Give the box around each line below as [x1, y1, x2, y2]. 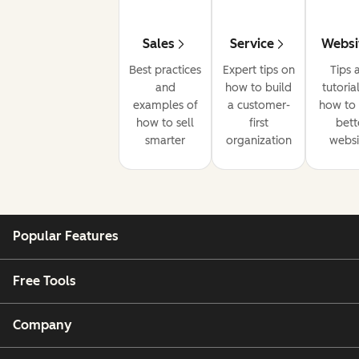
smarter [145, 134, 186, 148]
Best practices [129, 63, 202, 78]
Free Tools [13, 272, 76, 288]
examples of [132, 99, 198, 113]
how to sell [136, 116, 195, 131]
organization [225, 134, 292, 148]
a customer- [227, 99, 290, 113]
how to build [225, 81, 292, 95]
